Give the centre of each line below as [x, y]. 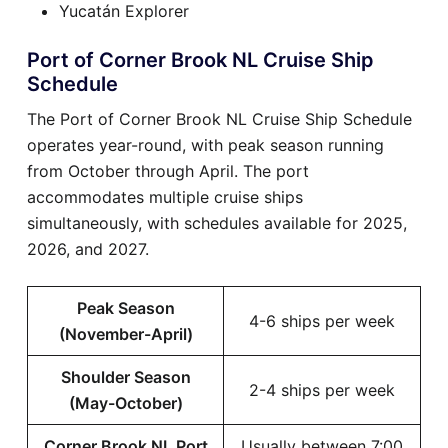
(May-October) [125, 402]
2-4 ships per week [322, 389]
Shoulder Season [125, 376]
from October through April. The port [168, 170]
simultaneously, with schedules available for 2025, [217, 222]
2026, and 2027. [88, 248]
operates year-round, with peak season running [205, 144]
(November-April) [125, 333]
